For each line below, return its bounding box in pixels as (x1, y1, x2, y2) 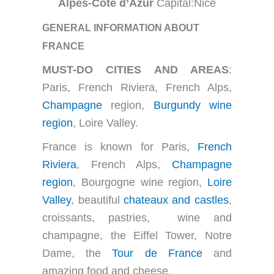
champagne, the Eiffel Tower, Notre (42, 229, 232, 242)
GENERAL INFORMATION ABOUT (42, 21, 200, 33)
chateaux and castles (124, 193, 229, 206)
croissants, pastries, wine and (42, 211, 232, 224)
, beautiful (71, 193, 124, 206)
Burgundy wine (153, 98, 232, 111)
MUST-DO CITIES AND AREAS (42, 63, 229, 76)
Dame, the (42, 246, 113, 259)
